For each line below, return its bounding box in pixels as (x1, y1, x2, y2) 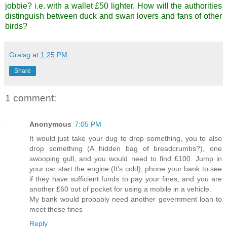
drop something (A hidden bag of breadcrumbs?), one (29, 144, 222, 153)
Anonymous (29, 120, 71, 128)
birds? (5, 21, 27, 30)
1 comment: (5, 92, 56, 103)
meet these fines (29, 205, 83, 213)
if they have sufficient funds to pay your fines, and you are (29, 174, 222, 183)
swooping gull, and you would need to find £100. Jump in (29, 154, 222, 163)
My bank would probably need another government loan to (29, 195, 222, 203)
